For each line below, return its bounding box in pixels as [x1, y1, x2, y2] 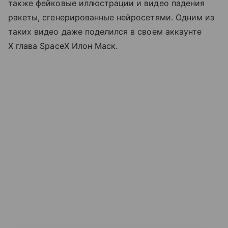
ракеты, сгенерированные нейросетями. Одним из [8, 12, 215, 22]
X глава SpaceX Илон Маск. [8, 40, 118, 51]
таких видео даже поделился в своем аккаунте [8, 26, 202, 37]
